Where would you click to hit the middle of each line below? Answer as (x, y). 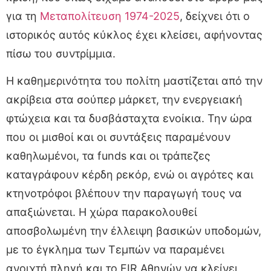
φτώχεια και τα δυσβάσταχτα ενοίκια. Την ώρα (129, 118)
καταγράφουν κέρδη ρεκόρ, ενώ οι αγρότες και (130, 174)
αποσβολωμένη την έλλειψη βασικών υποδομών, (134, 230)
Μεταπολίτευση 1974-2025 (110, 16)
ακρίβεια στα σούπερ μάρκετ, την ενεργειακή (124, 99)
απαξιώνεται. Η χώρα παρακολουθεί (102, 212)
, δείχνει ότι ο (215, 16)
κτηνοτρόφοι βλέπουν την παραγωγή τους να (124, 193)
